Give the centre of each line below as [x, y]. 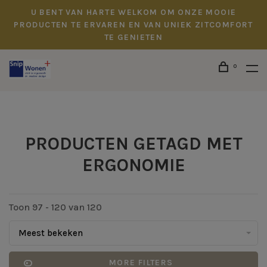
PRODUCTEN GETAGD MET [133, 144]
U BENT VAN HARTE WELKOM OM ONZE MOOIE [133, 12]
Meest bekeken [51, 233]
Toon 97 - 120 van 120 [55, 207]
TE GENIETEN [133, 37]
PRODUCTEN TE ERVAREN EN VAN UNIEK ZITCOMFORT [133, 25]
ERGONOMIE [133, 165]
